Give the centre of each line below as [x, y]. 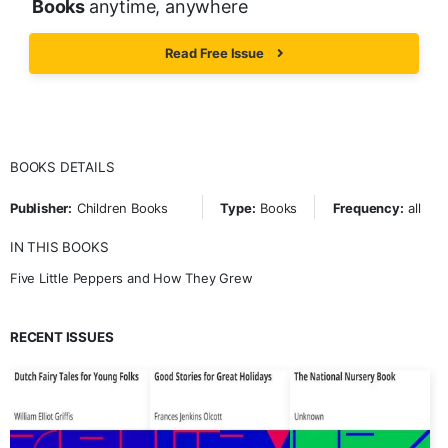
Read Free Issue [215, 52]
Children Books [122, 207]
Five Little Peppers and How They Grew [131, 277]
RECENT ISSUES [62, 336]
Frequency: [368, 207]
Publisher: [41, 207]
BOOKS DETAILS [62, 166]
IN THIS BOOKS [59, 246]
